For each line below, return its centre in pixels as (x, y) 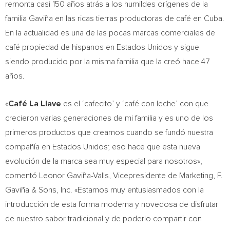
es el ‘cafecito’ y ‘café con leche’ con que (135, 104)
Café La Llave (35, 104)
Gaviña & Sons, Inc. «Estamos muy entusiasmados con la (104, 190)
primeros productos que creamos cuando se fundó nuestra (109, 132)
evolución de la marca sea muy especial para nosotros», (104, 161)
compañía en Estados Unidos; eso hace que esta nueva (103, 147)
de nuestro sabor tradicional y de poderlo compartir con (103, 219)
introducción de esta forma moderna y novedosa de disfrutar (112, 204)
